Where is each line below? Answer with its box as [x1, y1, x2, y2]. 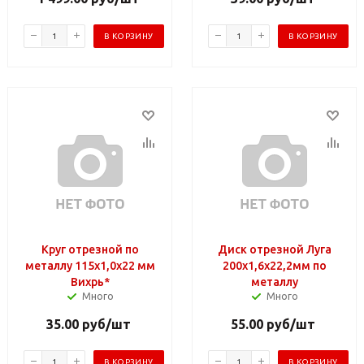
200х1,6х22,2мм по [223, 258, 327, 272]
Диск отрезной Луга [218, 242, 331, 256]
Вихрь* [71, 275, 110, 288]
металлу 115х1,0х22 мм [25, 258, 155, 272]
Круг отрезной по [41, 242, 139, 256]
